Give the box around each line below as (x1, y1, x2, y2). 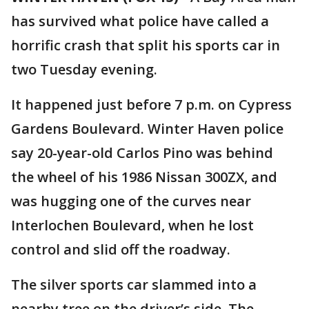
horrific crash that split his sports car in (11, 36, 280, 54)
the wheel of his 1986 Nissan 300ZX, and (11, 168, 277, 186)
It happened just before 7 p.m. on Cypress (11, 95, 292, 114)
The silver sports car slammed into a (11, 275, 257, 294)
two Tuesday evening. (11, 60, 157, 79)
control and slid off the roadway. (11, 240, 230, 259)
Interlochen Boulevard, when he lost (11, 216, 254, 235)
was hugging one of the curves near (11, 192, 251, 210)
